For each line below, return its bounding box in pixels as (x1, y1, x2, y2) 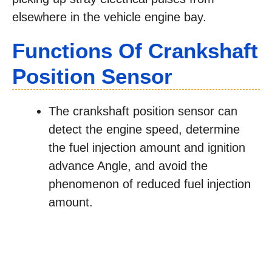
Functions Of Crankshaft (12, 39, 258, 63)
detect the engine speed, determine (49, 123, 240, 136)
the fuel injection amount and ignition (49, 141, 245, 154)
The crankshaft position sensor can (49, 104, 237, 118)
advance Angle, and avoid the (49, 159, 208, 172)
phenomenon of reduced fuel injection (49, 177, 251, 191)
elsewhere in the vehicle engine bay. (12, 10, 206, 24)
